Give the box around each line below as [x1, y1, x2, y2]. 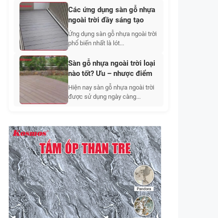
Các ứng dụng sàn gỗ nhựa [68, 5, 155, 14]
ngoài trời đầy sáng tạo [68, 16, 144, 24]
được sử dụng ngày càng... [68, 93, 141, 100]
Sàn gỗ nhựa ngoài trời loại [68, 59, 155, 68]
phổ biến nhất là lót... [68, 39, 124, 47]
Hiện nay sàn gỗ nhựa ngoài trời [68, 84, 154, 91]
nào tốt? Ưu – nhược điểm [68, 69, 152, 78]
